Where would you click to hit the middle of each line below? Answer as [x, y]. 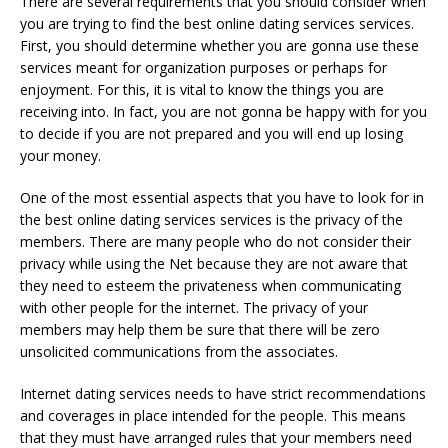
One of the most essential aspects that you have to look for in [222, 197]
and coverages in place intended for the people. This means [213, 415]
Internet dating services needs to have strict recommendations [223, 393]
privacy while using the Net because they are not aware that [214, 263]
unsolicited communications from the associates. [179, 351]
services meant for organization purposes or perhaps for [203, 67]
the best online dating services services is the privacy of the [211, 219]
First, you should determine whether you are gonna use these [219, 45]
